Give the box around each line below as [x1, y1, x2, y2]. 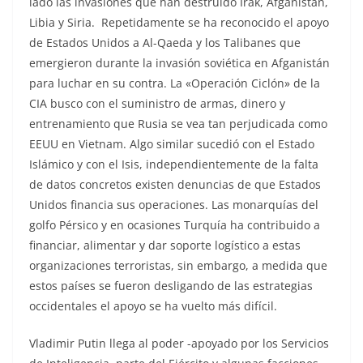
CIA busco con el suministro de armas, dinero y [29, 95, 285, 111]
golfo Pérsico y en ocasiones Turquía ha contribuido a [29, 216, 320, 233]
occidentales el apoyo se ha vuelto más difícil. [29, 297, 277, 314]
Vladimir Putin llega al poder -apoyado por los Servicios [29, 335, 329, 351]
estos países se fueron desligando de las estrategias [29, 277, 313, 293]
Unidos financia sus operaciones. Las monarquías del [29, 196, 318, 212]
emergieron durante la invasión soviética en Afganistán [29, 54, 330, 70]
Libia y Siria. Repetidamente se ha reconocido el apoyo [29, 14, 329, 30]
